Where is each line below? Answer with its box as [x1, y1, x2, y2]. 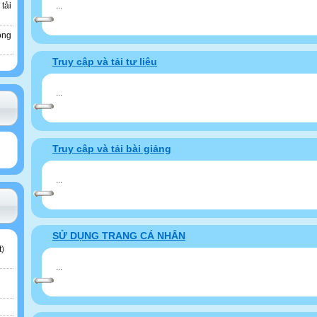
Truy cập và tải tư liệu [52, 56, 157, 67]
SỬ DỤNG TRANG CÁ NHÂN [52, 230, 185, 241]
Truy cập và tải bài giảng [52, 143, 171, 154]
